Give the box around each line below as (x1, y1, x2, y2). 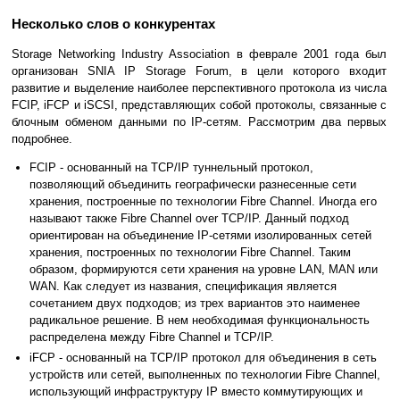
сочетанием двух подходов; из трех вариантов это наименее (29, 296, 360, 311)
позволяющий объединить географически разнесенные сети (29, 178, 356, 192)
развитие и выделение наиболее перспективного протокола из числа (12, 81, 387, 96)
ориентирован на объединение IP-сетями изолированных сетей (29, 229, 371, 243)
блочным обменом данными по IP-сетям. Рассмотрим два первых (12, 115, 387, 129)
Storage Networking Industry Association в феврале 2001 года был (12, 47, 387, 62)
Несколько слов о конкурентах (12, 16, 215, 32)
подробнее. (12, 132, 72, 146)
